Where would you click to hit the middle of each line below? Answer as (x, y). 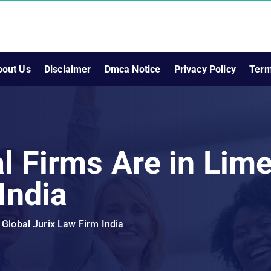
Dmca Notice (132, 69)
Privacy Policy (205, 69)
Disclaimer (67, 69)
